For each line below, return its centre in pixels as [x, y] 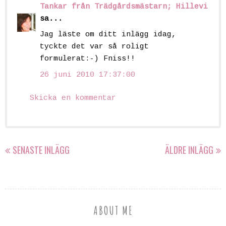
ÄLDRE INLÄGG [189, 150]
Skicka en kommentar [73, 98]
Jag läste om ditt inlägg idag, [108, 35]
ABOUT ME [113, 210]
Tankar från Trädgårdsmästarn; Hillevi [124, 7]
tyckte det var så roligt [94, 47]
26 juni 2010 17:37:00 [88, 75]
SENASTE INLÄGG [41, 150]
